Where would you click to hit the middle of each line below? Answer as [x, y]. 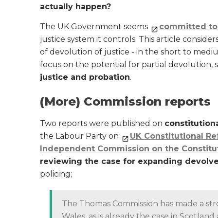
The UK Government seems [95, 27]
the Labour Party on [80, 136]
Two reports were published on [102, 123]
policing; [56, 174]
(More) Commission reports [125, 101]
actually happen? [75, 7]
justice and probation [85, 77]
